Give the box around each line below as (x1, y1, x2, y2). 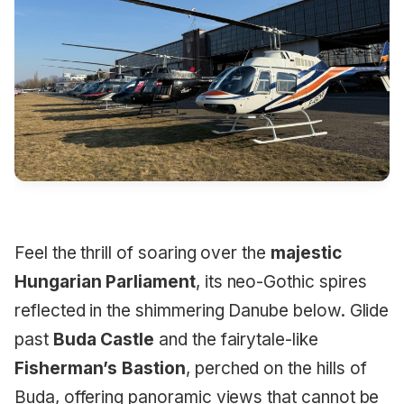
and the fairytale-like (154, 328, 318, 350)
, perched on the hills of (185, 357, 367, 379)
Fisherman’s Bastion (14, 357, 186, 379)
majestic (270, 242, 342, 263)
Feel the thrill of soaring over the (14, 242, 271, 263)
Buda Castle (52, 328, 155, 350)
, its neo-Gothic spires (195, 271, 367, 292)
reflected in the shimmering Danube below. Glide (14, 299, 390, 321)
